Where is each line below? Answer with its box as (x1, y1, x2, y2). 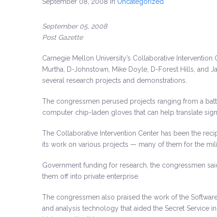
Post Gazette (42, 33, 83, 41)
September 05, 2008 (42, 22, 107, 30)
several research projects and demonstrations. (42, 77, 187, 84)
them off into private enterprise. (42, 172, 139, 180)
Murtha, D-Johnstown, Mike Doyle (42, 65, 147, 73)
